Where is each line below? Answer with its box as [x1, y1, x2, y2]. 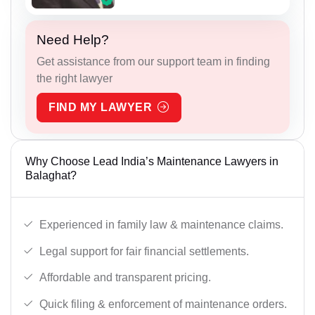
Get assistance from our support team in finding [37, 56, 270, 68]
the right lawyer [37, 72, 112, 85]
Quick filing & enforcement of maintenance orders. [39, 297, 287, 310]
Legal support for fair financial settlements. [39, 245, 249, 257]
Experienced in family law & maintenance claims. [39, 219, 283, 231]
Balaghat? [25, 169, 77, 182]
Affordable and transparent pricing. [39, 271, 211, 284]
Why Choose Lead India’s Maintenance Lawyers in [25, 155, 278, 168]
